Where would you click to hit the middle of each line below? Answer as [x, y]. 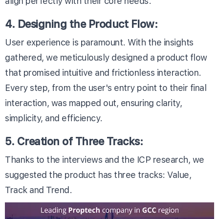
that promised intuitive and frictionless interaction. [103, 72]
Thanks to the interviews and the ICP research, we [105, 159]
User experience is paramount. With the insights [99, 42]
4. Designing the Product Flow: [81, 24]
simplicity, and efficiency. [54, 118]
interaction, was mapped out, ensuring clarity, [93, 103]
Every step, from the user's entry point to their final [106, 88]
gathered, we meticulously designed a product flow [106, 57]
